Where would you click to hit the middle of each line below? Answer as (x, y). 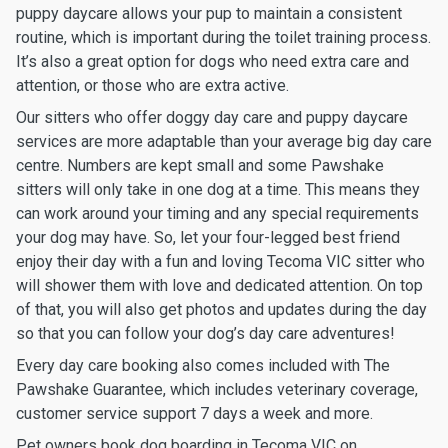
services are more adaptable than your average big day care (224, 141)
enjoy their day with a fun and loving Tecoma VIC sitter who (220, 261)
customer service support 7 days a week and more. (194, 413)
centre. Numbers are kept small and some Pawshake (200, 165)
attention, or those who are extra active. (152, 85)
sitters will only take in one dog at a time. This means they (218, 189)
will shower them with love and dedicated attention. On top (219, 285)
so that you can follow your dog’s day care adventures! (205, 333)
